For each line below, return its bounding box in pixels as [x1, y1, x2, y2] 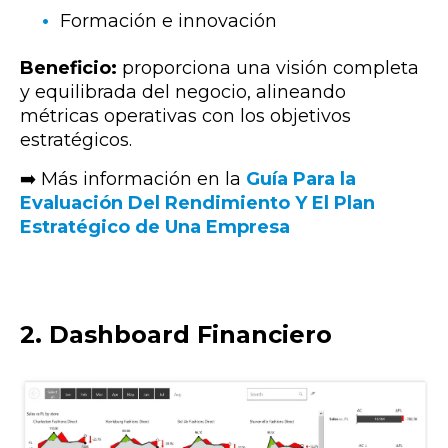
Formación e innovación [60, 10, 277, 33]
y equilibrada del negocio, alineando [20, 80, 346, 103]
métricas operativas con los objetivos [20, 104, 351, 127]
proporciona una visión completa [117, 56, 419, 79]
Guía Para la [246, 167, 356, 190]
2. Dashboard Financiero [20, 319, 332, 349]
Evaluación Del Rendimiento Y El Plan [20, 191, 375, 214]
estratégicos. [20, 128, 132, 151]
